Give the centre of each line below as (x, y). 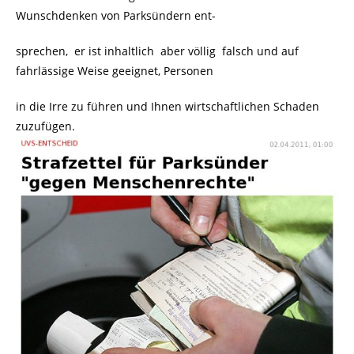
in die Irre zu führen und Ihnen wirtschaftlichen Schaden (168, 106)
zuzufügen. (45, 126)
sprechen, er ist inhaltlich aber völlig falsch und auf (157, 51)
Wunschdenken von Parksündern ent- (116, 15)
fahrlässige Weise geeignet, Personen (115, 70)
